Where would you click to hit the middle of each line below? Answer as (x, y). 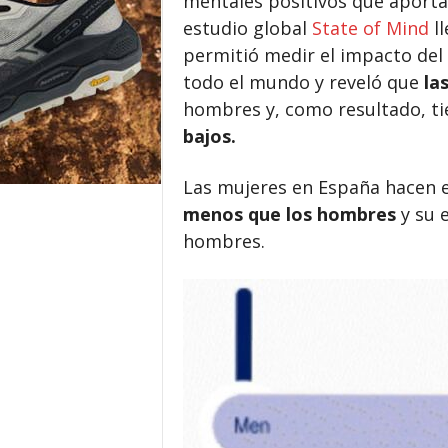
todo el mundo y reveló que (303, 82)
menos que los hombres (289, 214)
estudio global (247, 28)
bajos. (211, 136)
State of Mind (370, 28)
